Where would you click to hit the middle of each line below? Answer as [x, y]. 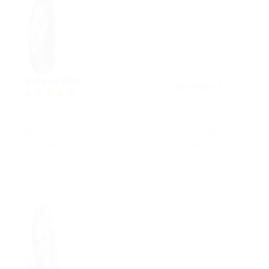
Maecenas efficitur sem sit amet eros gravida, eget [133, 132]
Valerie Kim [53, 80]
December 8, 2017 [210, 87]
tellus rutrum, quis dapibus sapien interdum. [118, 156]
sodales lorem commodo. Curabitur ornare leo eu [128, 144]
